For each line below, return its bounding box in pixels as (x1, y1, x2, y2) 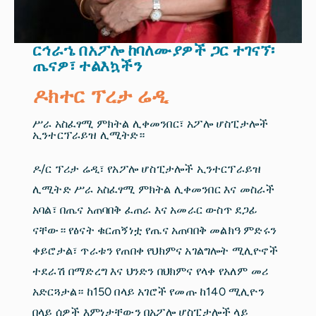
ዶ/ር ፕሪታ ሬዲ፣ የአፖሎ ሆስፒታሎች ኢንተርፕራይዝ (32, 162, 262, 176)
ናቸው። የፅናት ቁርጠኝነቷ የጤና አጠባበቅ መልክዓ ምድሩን (32, 223, 276, 237)
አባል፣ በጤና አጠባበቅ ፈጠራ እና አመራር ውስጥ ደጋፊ (32, 202, 258, 217)
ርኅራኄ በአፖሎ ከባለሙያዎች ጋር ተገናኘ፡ (32, 40, 274, 60)
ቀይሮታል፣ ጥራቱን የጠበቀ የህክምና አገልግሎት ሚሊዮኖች (32, 243, 278, 257)
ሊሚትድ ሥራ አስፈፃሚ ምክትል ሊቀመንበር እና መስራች (32, 182, 275, 196)
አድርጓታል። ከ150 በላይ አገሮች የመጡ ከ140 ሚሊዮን (32, 284, 265, 298)
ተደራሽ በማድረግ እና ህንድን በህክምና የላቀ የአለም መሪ (32, 264, 268, 278)
